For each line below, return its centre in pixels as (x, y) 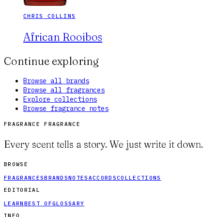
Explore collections (60, 100)
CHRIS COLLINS (50, 16)
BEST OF (38, 204)
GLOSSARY (68, 204)
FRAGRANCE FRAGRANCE (42, 124)
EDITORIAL (22, 190)
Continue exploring (51, 61)
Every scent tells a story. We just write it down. (103, 144)
